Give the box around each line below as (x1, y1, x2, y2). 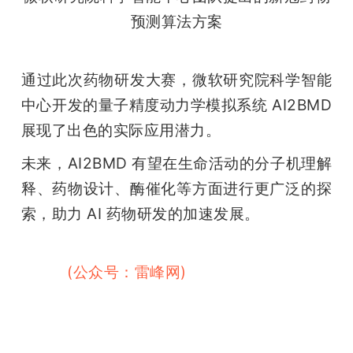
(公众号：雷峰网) (67, 262, 187, 281)
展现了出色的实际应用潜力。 (20, 120, 221, 139)
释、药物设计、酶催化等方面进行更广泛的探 (20, 178, 333, 198)
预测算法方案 (130, 11, 223, 31)
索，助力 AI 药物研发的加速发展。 (20, 203, 260, 223)
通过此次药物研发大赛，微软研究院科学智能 (20, 69, 333, 89)
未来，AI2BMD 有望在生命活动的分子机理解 (20, 153, 333, 173)
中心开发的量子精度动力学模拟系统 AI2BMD (20, 95, 333, 114)
